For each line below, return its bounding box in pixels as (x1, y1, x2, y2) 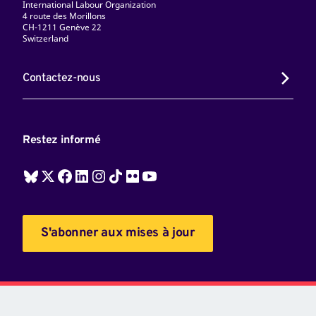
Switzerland (22, 32, 68, 45)
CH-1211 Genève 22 (22, 21, 102, 34)
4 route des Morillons (22, 10, 106, 23)
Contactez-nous (22, 71, 101, 85)
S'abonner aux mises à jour (40, 225, 195, 242)
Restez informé (22, 133, 101, 147)
